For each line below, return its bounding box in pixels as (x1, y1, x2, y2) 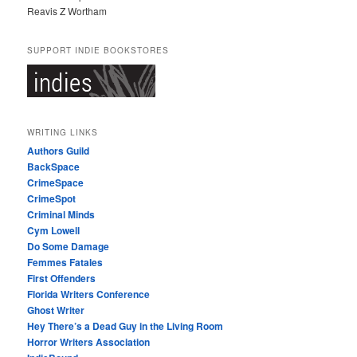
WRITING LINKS (27, 126, 99, 138)
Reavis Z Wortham (27, 4, 108, 18)
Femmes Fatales (27, 254, 104, 269)
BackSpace (27, 159, 80, 174)
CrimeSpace (27, 175, 84, 190)
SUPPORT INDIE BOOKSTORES (27, 44, 170, 56)
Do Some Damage (27, 238, 110, 253)
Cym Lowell (27, 222, 80, 237)
